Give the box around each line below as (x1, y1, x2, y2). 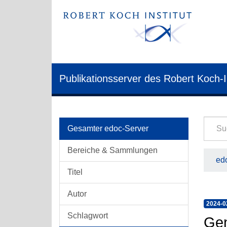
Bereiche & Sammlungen (67, 146, 158, 155)
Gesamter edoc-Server (67, 124, 148, 133)
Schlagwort (67, 211, 108, 220)
